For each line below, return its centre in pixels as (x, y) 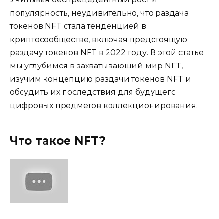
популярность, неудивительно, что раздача (99, 13)
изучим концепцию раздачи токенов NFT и (100, 79)
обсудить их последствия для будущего (93, 92)
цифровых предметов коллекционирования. (104, 105)
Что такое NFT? (58, 141)
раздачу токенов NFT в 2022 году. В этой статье (107, 52)
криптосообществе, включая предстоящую (99, 39)
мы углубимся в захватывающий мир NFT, (96, 66)
